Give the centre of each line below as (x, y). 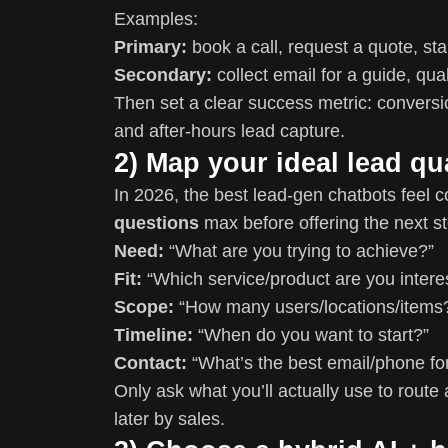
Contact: (150, 362)
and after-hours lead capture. (229, 130)
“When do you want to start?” (311, 334)
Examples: (156, 18)
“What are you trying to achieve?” (299, 250)
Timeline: (153, 334)
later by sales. (169, 418)
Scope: (144, 306)
